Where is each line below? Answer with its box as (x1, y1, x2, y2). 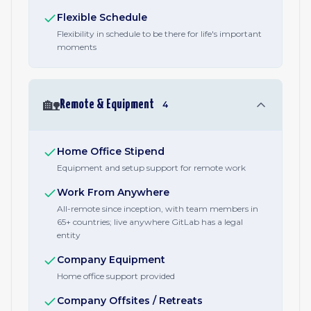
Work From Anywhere (57, 186, 169, 199)
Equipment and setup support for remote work (57, 162, 246, 173)
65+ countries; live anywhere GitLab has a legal (57, 217, 243, 227)
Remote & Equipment (60, 98, 154, 111)
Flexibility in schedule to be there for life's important (57, 28, 262, 39)
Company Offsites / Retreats (57, 294, 203, 307)
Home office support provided (57, 271, 175, 281)
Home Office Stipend (57, 145, 165, 158)
